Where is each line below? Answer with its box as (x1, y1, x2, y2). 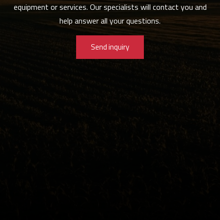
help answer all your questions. (59, 15, 161, 27)
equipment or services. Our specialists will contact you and (13, 1, 207, 13)
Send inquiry (91, 41, 129, 53)
